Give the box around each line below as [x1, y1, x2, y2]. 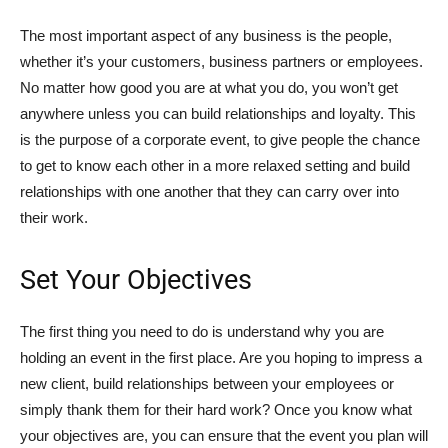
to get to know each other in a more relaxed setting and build [20, 157, 410, 174]
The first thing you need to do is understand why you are [20, 323, 384, 340]
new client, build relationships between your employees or [20, 375, 394, 392]
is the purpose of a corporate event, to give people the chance [20, 131, 420, 148]
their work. [20, 209, 88, 226]
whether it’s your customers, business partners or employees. [20, 53, 423, 70]
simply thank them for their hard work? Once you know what [20, 401, 412, 418]
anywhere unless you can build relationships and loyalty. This [20, 105, 416, 122]
